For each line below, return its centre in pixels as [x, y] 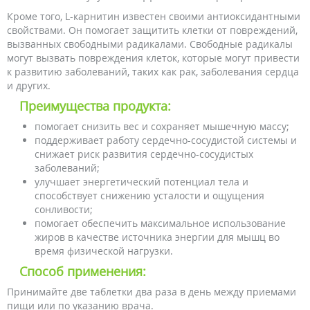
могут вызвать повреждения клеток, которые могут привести [153, 58]
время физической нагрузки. [104, 251]
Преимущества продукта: [95, 106]
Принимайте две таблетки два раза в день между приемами [152, 292]
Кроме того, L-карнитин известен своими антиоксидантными [154, 16]
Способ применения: [83, 271]
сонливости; [64, 209]
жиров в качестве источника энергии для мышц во [157, 237]
